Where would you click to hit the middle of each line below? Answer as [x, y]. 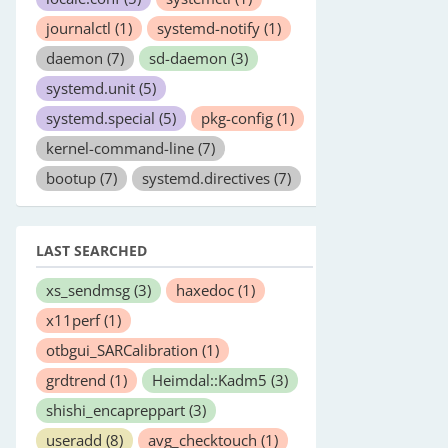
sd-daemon [190, 58]
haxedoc [207, 290]
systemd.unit [92, 88]
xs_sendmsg [90, 290]
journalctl [80, 28]
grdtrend [78, 380]
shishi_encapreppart [117, 410]
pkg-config [239, 118]
